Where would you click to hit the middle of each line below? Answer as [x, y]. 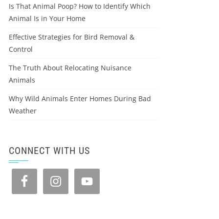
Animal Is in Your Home [47, 18]
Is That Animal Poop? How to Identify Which [80, 6]
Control [21, 49]
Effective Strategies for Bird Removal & [72, 37]
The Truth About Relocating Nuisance [70, 68]
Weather [23, 111]
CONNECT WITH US [49, 151]
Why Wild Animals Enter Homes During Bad [80, 99]
